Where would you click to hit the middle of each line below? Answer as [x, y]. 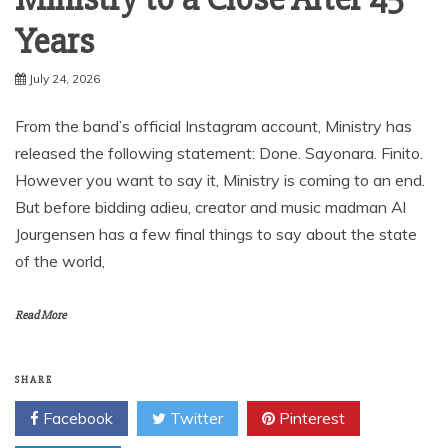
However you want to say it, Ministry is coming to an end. [220, 179]
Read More [40, 315]
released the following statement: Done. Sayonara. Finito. [219, 152]
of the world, [60, 260]
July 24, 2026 [64, 78]
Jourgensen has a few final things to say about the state [216, 233]
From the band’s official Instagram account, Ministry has [213, 125]
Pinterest [310, 417]
